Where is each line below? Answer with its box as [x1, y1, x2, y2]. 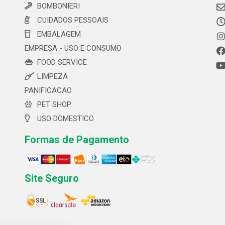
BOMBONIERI [37, 2, 80, 11]
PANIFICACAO [25, 86, 72, 95]
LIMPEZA [37, 72, 68, 81]
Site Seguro [25, 172, 79, 184]
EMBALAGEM [37, 30, 81, 39]
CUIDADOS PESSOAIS [37, 16, 108, 25]
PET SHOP [37, 100, 71, 109]
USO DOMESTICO [37, 114, 94, 123]
